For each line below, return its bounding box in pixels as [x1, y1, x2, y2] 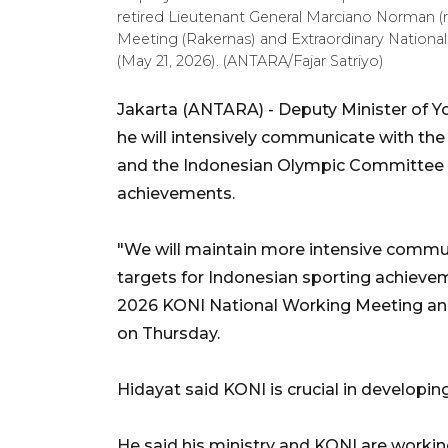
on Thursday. [117, 323, 220, 343]
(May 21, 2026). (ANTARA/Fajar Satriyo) [117, 51, 384, 70]
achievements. [117, 183, 235, 203]
